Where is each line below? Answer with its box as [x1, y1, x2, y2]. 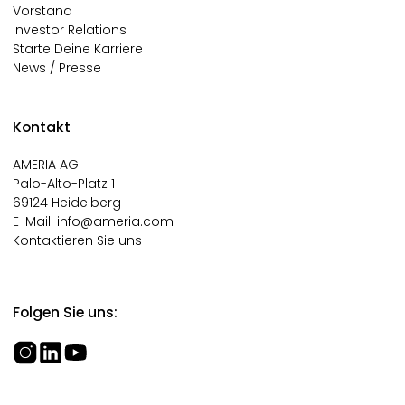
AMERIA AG [13, 155, 79, 174]
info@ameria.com [57, 212, 174, 231]
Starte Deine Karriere [13, 40, 143, 59]
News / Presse [13, 59, 101, 78]
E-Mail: [13, 212, 57, 231]
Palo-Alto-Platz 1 [13, 174, 115, 193]
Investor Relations [13, 21, 127, 40]
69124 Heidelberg [13, 193, 121, 212]
